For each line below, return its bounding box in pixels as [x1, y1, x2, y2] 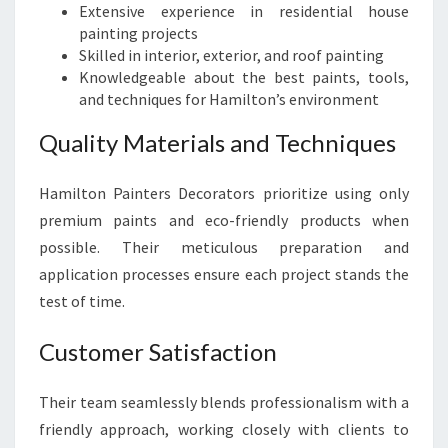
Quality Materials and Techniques [39, 128, 396, 157]
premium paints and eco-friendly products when [39, 210, 409, 230]
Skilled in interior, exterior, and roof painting [79, 45, 384, 65]
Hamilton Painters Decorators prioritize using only [39, 183, 409, 203]
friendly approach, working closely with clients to [39, 419, 409, 439]
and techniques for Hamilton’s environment [79, 89, 379, 109]
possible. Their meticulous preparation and [39, 237, 409, 257]
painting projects [79, 23, 198, 43]
